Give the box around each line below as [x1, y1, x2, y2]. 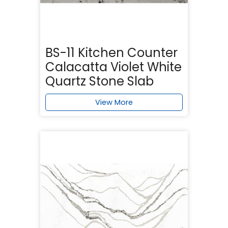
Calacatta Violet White [45, 58, 182, 75]
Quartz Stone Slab [45, 72, 154, 90]
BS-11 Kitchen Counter [45, 44, 178, 61]
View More [95, 97, 133, 107]
